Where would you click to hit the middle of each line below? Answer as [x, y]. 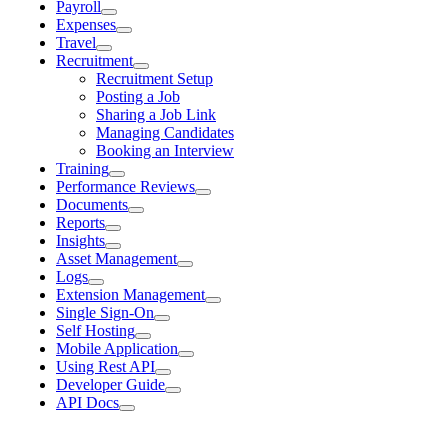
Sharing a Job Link [156, 114]
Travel [76, 42]
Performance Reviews [125, 186]
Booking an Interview [165, 150]
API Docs [87, 402]
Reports [80, 222]
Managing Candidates [165, 132]
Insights [80, 240]
